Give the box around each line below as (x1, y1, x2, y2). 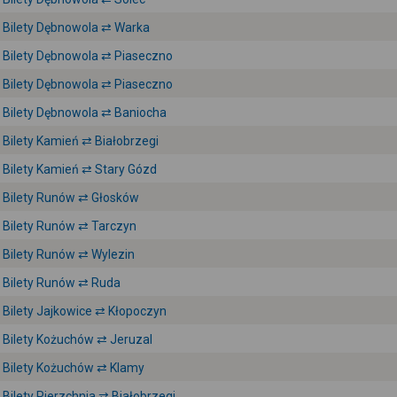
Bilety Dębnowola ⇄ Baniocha (3, 105, 167, 120)
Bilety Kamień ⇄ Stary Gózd (3, 162, 157, 176)
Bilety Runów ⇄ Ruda (3, 276, 121, 290)
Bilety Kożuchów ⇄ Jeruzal (3, 332, 152, 346)
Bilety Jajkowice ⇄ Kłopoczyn (3, 304, 167, 318)
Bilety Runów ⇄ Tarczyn (3, 219, 136, 233)
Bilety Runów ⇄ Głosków (3, 191, 139, 205)
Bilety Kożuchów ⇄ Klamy (3, 361, 144, 375)
